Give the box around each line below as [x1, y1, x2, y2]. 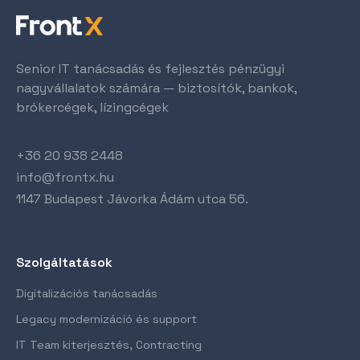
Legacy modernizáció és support [16, 312, 197, 326]
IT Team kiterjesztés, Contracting [16, 337, 202, 352]
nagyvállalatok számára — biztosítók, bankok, [16, 80, 297, 96]
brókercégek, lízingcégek [16, 99, 169, 116]
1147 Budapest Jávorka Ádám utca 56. [16, 190, 248, 207]
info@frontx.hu [16, 169, 114, 186]
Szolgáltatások [16, 254, 112, 271]
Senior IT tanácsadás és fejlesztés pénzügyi [16, 60, 284, 77]
